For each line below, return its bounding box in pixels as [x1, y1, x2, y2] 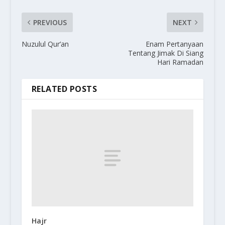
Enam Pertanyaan [146, 39, 204, 49]
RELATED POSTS [31, 83, 97, 94]
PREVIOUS [33, 17, 67, 27]
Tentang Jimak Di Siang [128, 48, 204, 58]
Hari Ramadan [157, 57, 204, 67]
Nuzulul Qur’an [21, 39, 69, 49]
